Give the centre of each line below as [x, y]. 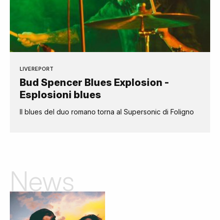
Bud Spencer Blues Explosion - [94, 83]
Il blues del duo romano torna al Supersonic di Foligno [107, 112]
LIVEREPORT [37, 69]
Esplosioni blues [60, 95]
